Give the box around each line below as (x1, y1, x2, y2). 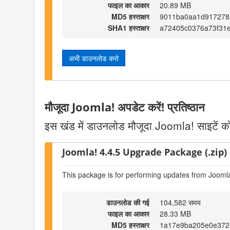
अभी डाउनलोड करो (69, 52, 119, 63)
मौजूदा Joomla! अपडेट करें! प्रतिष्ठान (45, 99, 205, 115)
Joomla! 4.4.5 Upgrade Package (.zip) (62, 145, 227, 159)
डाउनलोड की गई (106, 197, 149, 208)
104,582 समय (160, 197, 201, 208)
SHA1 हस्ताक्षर (108, 22, 149, 33)
